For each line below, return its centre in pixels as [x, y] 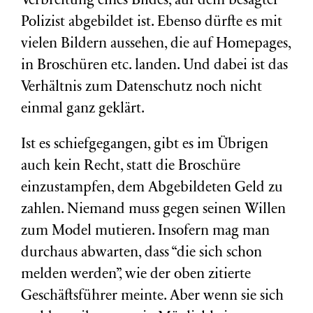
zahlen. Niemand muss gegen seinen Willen [153, 210]
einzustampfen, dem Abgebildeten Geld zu [152, 188]
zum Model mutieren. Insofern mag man [145, 232]
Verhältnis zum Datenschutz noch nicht [141, 88]
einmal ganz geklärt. [83, 109]
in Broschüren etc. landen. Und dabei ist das [154, 66]
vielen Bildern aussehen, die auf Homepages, [156, 44]
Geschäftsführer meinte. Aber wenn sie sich [152, 297]
